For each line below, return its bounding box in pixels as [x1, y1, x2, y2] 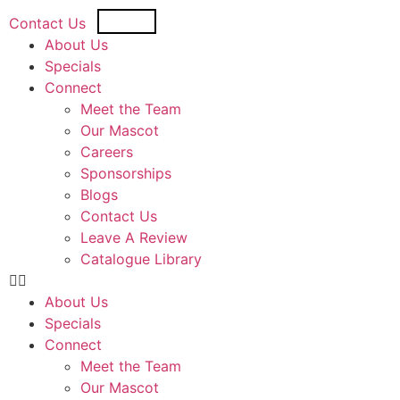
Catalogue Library [80, 250, 202, 268]
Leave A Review [80, 229, 187, 246]
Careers [80, 143, 133, 161]
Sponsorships [80, 164, 171, 182]
